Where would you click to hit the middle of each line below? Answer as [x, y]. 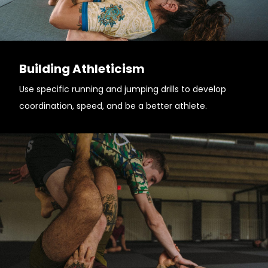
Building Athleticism [82, 69]
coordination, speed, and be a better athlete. [113, 106]
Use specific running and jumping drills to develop [123, 89]
